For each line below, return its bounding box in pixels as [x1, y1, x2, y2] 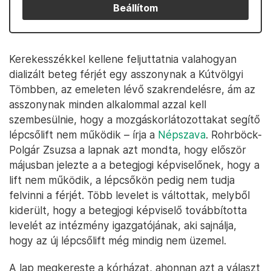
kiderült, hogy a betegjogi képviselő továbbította [9, 204, 247, 217]
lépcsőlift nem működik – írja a [9, 128, 158, 141]
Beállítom [113, 2, 158, 14]
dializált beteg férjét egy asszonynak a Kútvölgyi [9, 68, 243, 80]
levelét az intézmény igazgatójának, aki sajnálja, [9, 219, 237, 232]
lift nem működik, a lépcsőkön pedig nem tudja [9, 174, 235, 186]
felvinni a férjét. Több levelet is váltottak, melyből [9, 189, 250, 201]
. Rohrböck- [206, 128, 262, 141]
